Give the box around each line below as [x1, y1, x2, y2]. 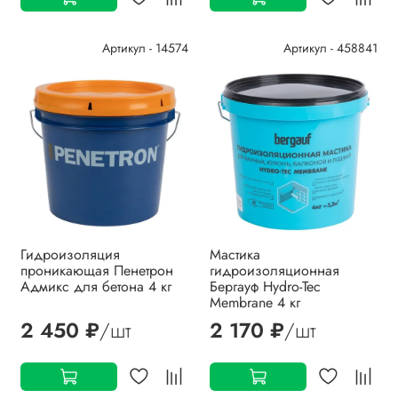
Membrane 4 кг [210, 291, 300, 313]
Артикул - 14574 [102, 38, 188, 57]
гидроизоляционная [210, 259, 339, 281]
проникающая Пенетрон [20, 259, 173, 281]
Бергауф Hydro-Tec [210, 275, 321, 297]
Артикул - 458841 [283, 38, 378, 57]
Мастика [210, 243, 260, 265]
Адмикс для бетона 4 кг [20, 275, 171, 297]
